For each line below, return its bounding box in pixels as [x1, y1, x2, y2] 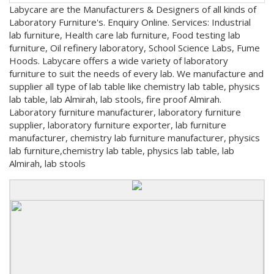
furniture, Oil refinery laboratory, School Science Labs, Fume [9, 42, 260, 54]
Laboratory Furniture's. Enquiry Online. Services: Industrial [9, 16, 251, 28]
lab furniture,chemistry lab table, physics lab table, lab [9, 144, 234, 157]
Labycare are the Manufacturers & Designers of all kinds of [9, 3, 256, 15]
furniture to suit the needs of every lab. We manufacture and [9, 67, 264, 80]
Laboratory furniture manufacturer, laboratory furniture [9, 106, 241, 118]
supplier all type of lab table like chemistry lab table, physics [9, 80, 260, 92]
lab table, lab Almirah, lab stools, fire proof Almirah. [9, 93, 221, 105]
